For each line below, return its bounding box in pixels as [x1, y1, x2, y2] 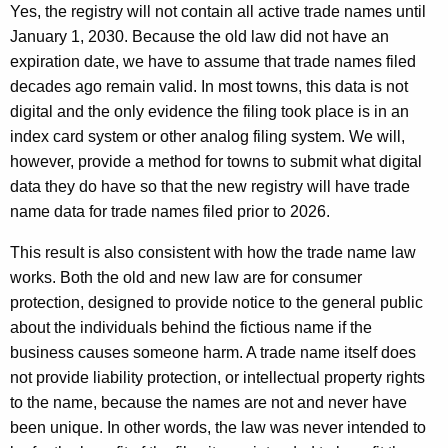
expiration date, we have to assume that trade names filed [10, 53, 416, 71]
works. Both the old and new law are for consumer [10, 269, 362, 287]
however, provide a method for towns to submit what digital [10, 153, 422, 171]
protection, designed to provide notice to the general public [10, 294, 423, 312]
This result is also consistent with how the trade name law [10, 244, 416, 262]
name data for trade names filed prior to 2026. [10, 203, 334, 221]
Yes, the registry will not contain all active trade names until [10, 3, 426, 21]
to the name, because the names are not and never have [10, 394, 407, 412]
